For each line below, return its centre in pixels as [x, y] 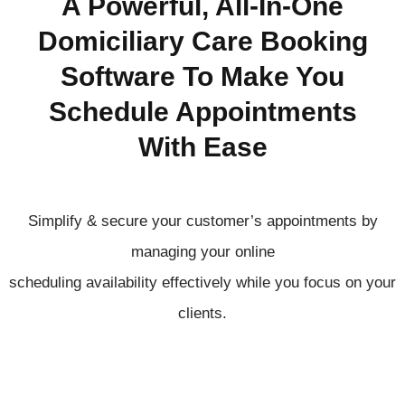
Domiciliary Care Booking [202, 41]
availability [124, 283]
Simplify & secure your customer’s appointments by [202, 221]
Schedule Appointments [202, 112]
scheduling [47, 283]
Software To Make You [202, 76]
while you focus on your [316, 283]
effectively [199, 283]
